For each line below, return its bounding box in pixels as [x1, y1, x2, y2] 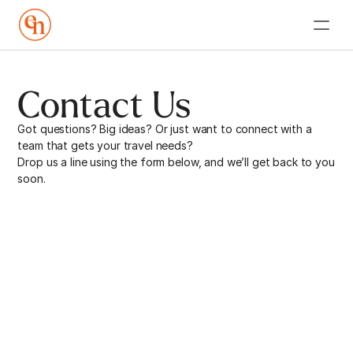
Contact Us [17, 80, 191, 127]
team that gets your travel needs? [17, 139, 196, 152]
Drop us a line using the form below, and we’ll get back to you [17, 155, 335, 169]
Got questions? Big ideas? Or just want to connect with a [17, 122, 312, 136]
